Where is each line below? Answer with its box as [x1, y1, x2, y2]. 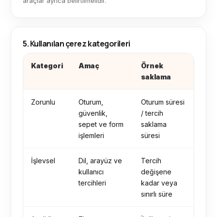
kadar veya [141, 179, 177, 187]
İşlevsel [31, 156, 55, 165]
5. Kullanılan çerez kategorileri [23, 38, 130, 49]
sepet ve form [78, 120, 124, 128]
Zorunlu [31, 98, 55, 106]
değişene [141, 168, 171, 176]
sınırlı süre [141, 190, 172, 198]
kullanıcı [78, 168, 104, 176]
